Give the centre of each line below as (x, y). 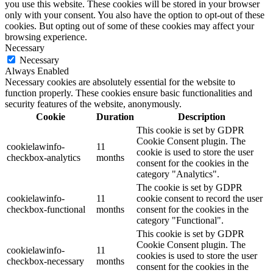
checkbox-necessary (45, 261)
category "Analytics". (178, 174)
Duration (115, 116)
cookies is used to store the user (197, 255)
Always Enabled (37, 71)
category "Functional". (180, 220)
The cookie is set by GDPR (190, 187)
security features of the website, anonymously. (93, 104)
